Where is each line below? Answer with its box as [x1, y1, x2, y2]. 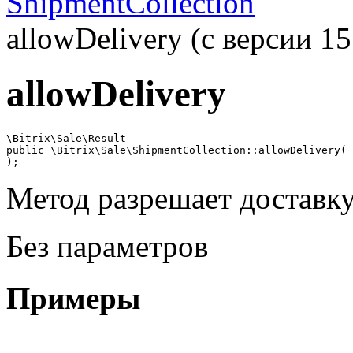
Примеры [6, 281, 140, 316]
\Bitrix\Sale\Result [6, 132, 126, 144]
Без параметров [6, 229, 208, 263]
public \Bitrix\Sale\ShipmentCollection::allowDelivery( [6, 143, 347, 156]
